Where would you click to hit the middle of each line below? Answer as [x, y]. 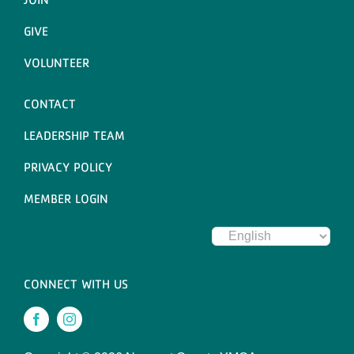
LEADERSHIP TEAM [74, 135]
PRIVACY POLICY [68, 166]
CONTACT [49, 103]
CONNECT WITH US [75, 283]
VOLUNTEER [56, 62]
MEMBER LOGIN [66, 198]
